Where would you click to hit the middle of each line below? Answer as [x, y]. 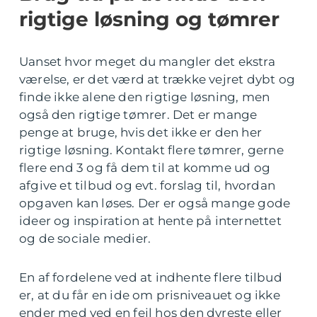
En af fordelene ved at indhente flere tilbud [151, 277]
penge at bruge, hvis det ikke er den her [141, 132]
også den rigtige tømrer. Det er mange [138, 114]
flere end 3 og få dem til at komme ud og [145, 167]
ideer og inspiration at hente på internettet [150, 220]
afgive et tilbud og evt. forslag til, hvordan [148, 185]
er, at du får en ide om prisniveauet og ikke [150, 295]
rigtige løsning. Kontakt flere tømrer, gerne [151, 150]
